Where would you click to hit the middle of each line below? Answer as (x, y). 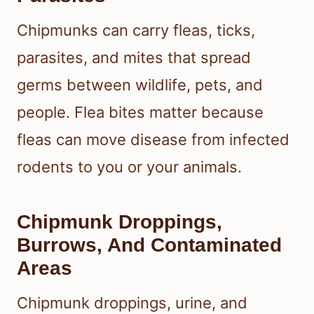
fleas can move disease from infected (153, 139)
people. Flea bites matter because (140, 112)
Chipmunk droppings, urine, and (132, 302)
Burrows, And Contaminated (149, 245)
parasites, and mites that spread (134, 57)
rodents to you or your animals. (129, 166)
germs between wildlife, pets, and (140, 84)
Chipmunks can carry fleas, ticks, (136, 30)
